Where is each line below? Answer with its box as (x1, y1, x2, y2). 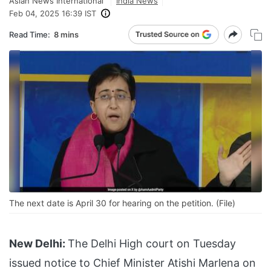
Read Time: (9, 29, 50, 39)
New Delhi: (9, 237, 65, 250)
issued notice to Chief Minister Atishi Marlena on (9, 256, 256, 270)
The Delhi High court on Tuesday (68, 237, 236, 250)
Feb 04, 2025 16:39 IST (9, 8, 96, 18)
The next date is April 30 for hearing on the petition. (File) (9, 198, 235, 209)
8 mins (54, 29, 79, 39)
